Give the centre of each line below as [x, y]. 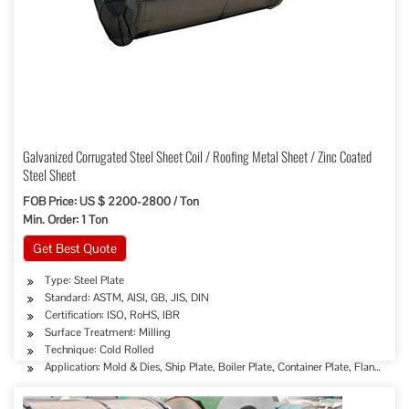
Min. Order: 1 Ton [65, 220]
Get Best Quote [75, 248]
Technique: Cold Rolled [100, 350]
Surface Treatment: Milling [108, 332]
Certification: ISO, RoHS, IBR [112, 315]
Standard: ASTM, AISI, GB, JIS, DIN [127, 298]
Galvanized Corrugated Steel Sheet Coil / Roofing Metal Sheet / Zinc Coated [197, 156]
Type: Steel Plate [84, 280]
